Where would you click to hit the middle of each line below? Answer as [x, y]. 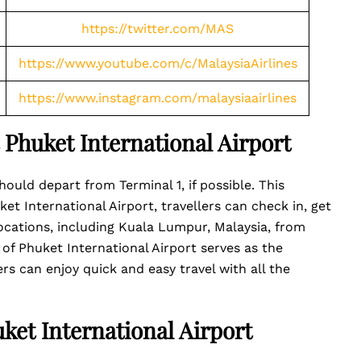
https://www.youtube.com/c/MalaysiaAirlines [158, 63]
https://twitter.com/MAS [158, 29]
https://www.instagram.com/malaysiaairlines [158, 98]
